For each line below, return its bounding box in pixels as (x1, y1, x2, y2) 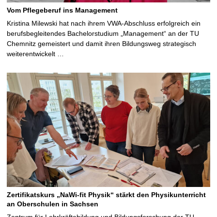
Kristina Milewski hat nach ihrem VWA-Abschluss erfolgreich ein (7, 19, 201, 28)
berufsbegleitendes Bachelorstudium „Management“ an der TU (7, 30, 199, 38)
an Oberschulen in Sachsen (7, 200, 98, 208)
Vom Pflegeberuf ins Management (7, 6, 118, 15)
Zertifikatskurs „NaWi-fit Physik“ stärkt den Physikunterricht (7, 191, 206, 199)
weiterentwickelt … (7, 50, 64, 58)
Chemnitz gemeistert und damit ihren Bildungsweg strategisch (7, 40, 196, 48)
